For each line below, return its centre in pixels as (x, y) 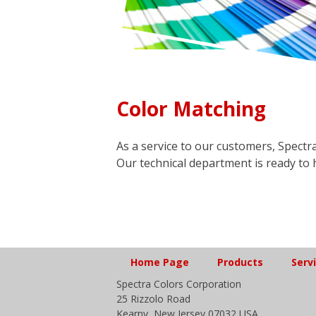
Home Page (159, 262)
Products (240, 262)
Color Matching (191, 108)
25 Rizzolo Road (153, 298)
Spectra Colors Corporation (178, 284)
